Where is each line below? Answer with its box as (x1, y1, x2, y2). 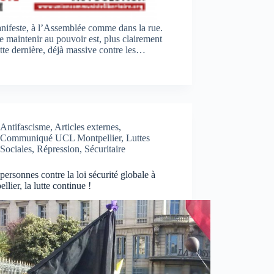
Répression (37, 143, 80, 154)
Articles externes (54, 121, 119, 132)
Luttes (126, 132, 150, 143)
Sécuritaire (84, 143, 126, 154)
